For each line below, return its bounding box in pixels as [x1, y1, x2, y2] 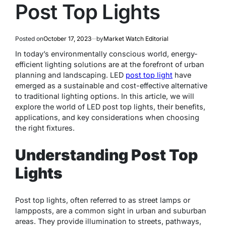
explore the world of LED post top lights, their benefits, [15, 102, 205, 111]
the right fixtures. [15, 124, 75, 132]
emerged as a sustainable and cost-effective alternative [15, 81, 207, 90]
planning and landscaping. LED [15, 71, 126, 79]
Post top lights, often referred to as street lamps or [15, 195, 190, 204]
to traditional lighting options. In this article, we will [15, 92, 194, 100]
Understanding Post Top [15, 145, 198, 164]
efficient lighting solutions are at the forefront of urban [15, 60, 204, 69]
